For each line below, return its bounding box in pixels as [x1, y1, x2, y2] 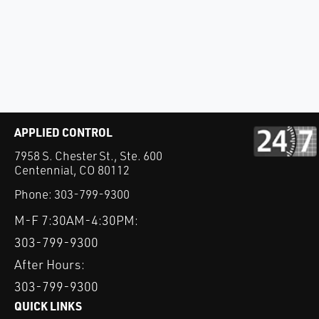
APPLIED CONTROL [14, 125, 113, 140]
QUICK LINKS [14, 298, 82, 314]
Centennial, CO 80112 [14, 162, 130, 177]
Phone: [14, 187, 54, 202]
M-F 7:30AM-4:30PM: [14, 212, 138, 229]
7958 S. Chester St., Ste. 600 [14, 148, 162, 163]
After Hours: [14, 256, 85, 273]
